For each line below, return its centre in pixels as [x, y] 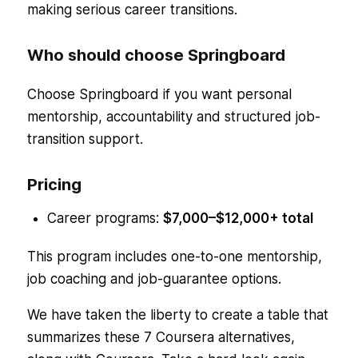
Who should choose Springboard [156, 55]
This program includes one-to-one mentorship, [174, 256]
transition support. [85, 139]
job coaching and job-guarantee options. [156, 278]
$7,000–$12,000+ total [238, 218]
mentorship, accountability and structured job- [173, 116]
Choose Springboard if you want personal [159, 94]
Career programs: [105, 218]
